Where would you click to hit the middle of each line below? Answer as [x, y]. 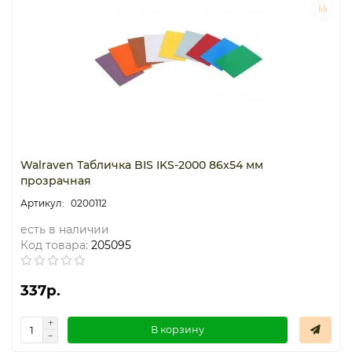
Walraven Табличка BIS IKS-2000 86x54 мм [142, 165]
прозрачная [56, 180]
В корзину [178, 330]
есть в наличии [65, 229]
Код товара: [54, 245]
